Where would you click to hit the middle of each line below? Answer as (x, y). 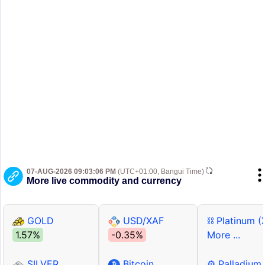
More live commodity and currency (104, 181)
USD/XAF (142, 221)
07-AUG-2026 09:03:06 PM (71, 172)
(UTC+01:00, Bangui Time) (161, 172)
